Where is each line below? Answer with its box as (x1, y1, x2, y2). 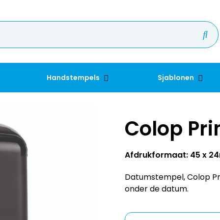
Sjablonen (157, 73, 195, 82)
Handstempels (47, 73, 102, 82)
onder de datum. (125, 168, 189, 179)
